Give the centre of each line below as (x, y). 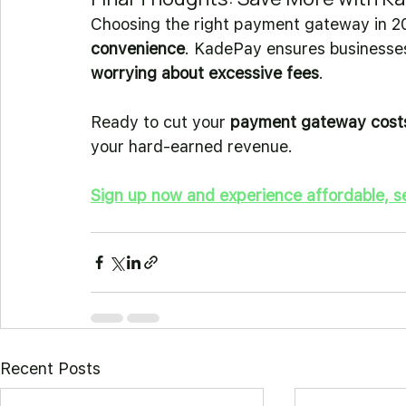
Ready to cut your (160, 122)
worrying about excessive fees (205, 73)
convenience (138, 48)
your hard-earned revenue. (192, 146)
